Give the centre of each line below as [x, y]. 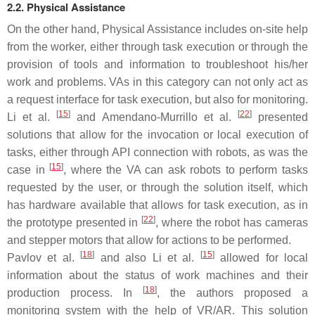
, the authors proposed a [232, 292]
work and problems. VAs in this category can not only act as [157, 82]
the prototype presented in [75, 222]
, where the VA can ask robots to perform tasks [186, 169]
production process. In [75, 292]
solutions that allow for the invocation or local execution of [157, 134]
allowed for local [261, 257]
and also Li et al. [147, 257]
